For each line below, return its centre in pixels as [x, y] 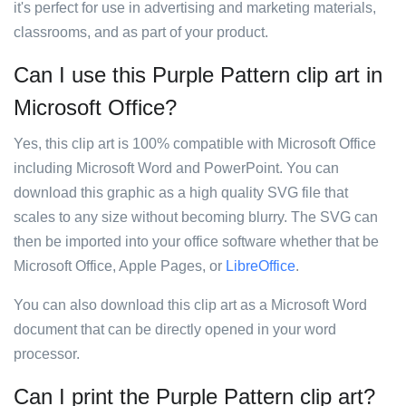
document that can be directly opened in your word [175, 329]
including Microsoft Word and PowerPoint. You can [176, 168]
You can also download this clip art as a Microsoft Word [190, 305]
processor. [47, 354]
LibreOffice [261, 266]
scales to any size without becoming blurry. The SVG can [196, 217]
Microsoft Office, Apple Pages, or [120, 266]
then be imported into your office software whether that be [196, 242]
